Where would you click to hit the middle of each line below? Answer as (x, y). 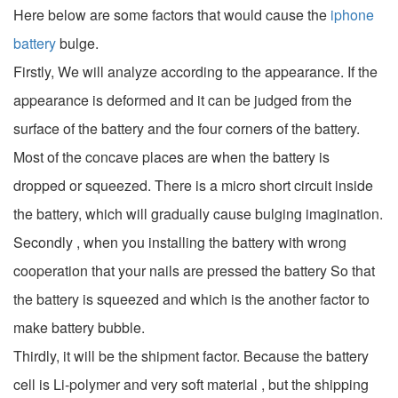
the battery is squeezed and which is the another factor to (191, 298)
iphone (352, 14)
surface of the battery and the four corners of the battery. (187, 128)
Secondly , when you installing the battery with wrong (180, 242)
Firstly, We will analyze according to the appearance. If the (195, 71)
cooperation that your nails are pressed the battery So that (194, 270)
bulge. (77, 43)
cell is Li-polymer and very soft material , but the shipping (191, 384)
